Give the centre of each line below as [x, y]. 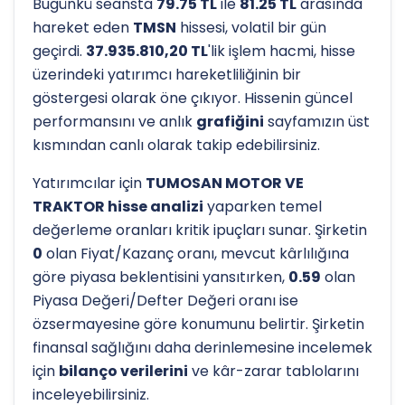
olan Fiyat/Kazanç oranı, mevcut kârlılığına [196, 254]
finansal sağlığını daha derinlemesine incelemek [202, 348]
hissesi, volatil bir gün [251, 28]
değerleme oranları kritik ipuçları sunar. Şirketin [200, 230]
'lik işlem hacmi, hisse [282, 51]
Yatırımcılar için [89, 183]
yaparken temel [263, 207]
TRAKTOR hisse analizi [118, 207]
